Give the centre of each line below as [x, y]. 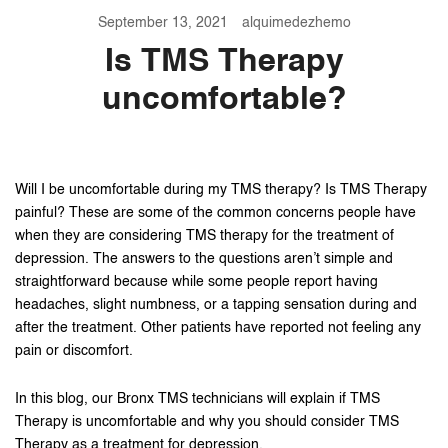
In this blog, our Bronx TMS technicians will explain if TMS [197, 399]
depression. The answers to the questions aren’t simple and [204, 259]
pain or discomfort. [74, 351]
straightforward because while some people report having [196, 282]
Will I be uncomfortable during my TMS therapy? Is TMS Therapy [221, 190]
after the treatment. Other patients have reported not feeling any [218, 328]
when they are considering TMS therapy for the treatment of [204, 236]
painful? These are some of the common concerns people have [215, 213]
